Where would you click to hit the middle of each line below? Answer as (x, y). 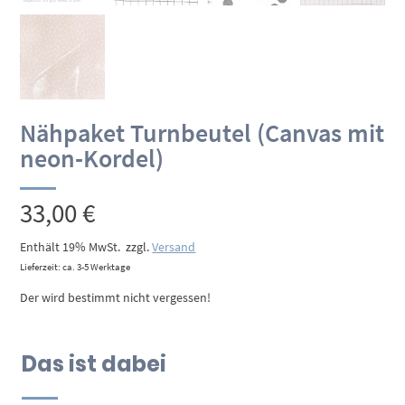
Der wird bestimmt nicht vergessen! (116, 297)
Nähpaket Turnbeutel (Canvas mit (202, 132)
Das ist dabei (94, 363)
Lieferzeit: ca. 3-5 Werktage (75, 266)
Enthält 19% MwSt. (71, 246)
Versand (174, 246)
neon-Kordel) (92, 158)
